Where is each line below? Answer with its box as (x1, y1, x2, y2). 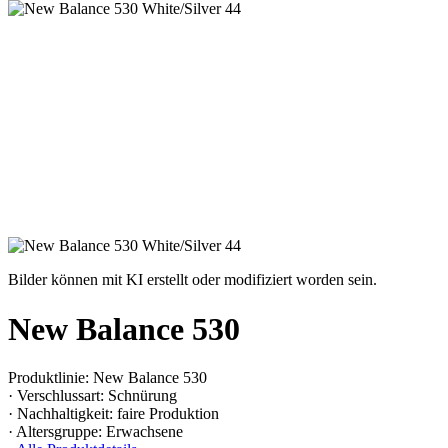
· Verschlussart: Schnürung (8, 387, 177, 405)
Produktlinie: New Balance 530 (8, 369, 207, 387)
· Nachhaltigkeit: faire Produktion (8, 405, 219, 423)
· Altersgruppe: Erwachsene (8, 423, 183, 441)
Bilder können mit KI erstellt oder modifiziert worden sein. (8, 271, 377, 289)
